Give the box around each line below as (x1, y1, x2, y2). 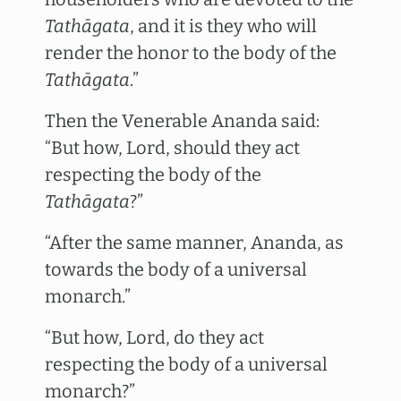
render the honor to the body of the (45, 42, 337, 64)
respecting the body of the (45, 164, 261, 185)
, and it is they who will (130, 15, 317, 37)
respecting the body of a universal (45, 354, 328, 375)
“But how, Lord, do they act (45, 327, 264, 348)
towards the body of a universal (45, 259, 307, 280)
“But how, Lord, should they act (45, 137, 300, 158)
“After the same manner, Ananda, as (45, 232, 344, 253)
